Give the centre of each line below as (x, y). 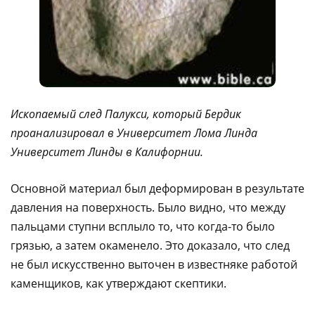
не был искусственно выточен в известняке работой (154, 264)
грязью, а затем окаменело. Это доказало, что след (150, 245)
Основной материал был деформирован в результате (157, 188)
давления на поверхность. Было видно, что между (148, 207)
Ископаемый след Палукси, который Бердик (126, 114)
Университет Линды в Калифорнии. (107, 152)
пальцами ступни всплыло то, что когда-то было (143, 226)
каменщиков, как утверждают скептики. (118, 283)
